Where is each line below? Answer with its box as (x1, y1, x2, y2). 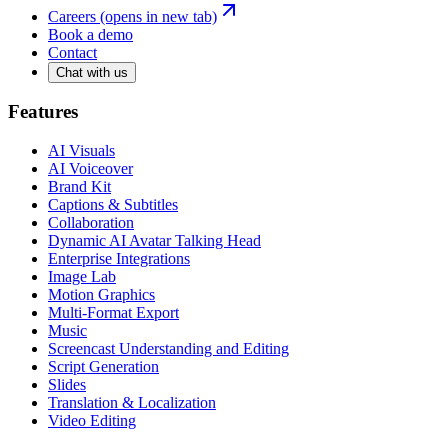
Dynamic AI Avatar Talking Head (48, 232, 261, 250)
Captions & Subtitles (48, 196, 178, 214)
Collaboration (48, 214, 134, 232)
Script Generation (48, 358, 159, 376)
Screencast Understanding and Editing (48, 340, 289, 358)
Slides (48, 376, 86, 394)
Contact (48, 43, 97, 61)
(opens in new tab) (96, 7, 217, 25)
